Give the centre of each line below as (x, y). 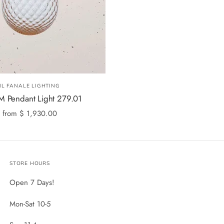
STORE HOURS (29, 163)
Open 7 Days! (32, 182)
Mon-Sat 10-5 (30, 204)
